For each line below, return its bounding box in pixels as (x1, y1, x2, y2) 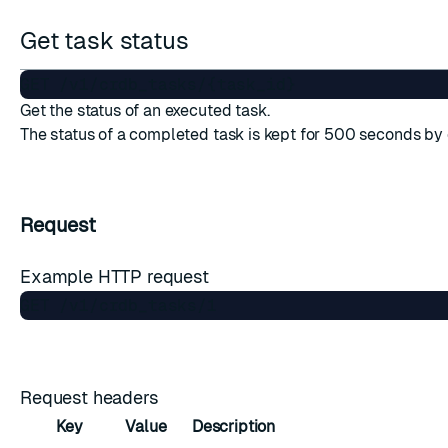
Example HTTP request (20, 266, 214, 287)
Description (191, 417, 276, 436)
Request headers (20, 387, 164, 408)
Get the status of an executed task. (20, 101, 270, 120)
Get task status (20, 27, 195, 54)
